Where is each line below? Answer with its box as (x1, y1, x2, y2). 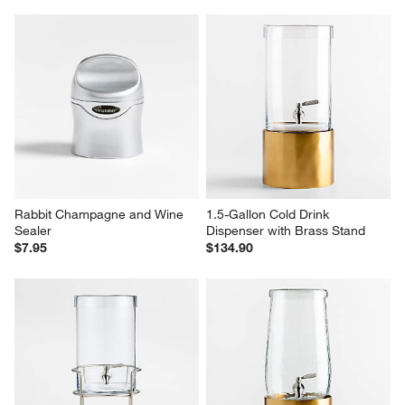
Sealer (14, 221, 52, 239)
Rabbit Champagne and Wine (14, 205, 188, 222)
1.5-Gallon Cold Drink (206, 205, 333, 222)
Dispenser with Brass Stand (206, 221, 365, 239)
